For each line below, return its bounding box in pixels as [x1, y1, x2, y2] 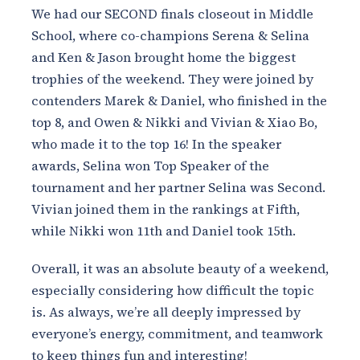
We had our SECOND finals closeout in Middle [31, 5, 313, 23]
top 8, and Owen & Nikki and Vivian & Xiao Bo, [31, 113, 317, 132]
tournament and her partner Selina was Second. [31, 178, 325, 197]
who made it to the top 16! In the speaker [31, 135, 281, 153]
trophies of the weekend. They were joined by [31, 70, 313, 88]
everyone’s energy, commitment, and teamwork [31, 325, 323, 343]
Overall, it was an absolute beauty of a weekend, [31, 260, 329, 278]
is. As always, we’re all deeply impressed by [31, 303, 301, 321]
